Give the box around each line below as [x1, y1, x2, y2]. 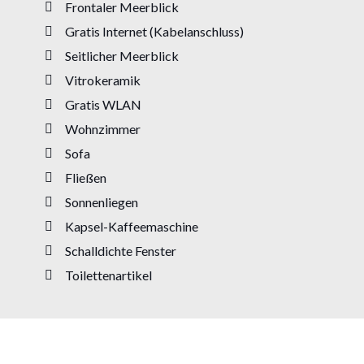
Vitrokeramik [65, 71, 141, 88]
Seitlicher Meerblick [65, 47, 179, 63]
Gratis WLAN [65, 96, 141, 112]
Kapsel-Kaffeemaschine [65, 218, 198, 234]
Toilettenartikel [65, 266, 152, 283]
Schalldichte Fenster [65, 242, 176, 258]
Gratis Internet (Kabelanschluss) [65, 23, 244, 39]
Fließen [65, 169, 106, 185]
